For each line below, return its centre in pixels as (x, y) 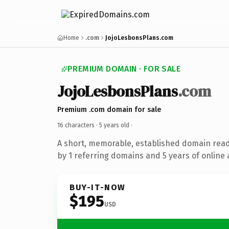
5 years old (114, 125)
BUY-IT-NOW (98, 187)
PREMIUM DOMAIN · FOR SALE (124, 69)
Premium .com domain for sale (109, 109)
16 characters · (78, 125)
